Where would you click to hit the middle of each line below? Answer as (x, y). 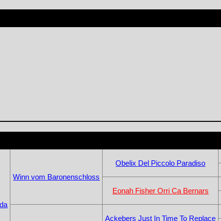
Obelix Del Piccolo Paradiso (161, 163)
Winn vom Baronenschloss (56, 177)
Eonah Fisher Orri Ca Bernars (160, 190)
